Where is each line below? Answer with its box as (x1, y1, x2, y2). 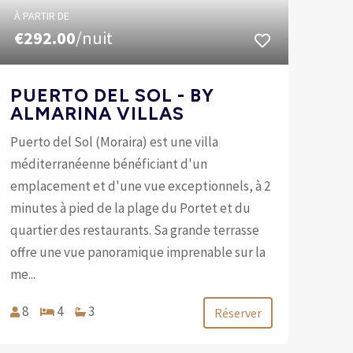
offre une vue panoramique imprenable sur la (9, 243, 266, 261)
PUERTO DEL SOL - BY (9, 84, 214, 106)
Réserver (214, 304, 262, 321)
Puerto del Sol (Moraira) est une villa (9, 132, 218, 150)
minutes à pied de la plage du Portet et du (9, 199, 251, 217)
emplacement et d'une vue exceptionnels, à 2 (9, 176, 270, 195)
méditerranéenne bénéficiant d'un (9, 154, 207, 173)
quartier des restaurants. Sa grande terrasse (9, 221, 259, 239)
